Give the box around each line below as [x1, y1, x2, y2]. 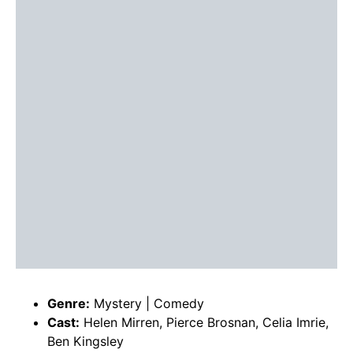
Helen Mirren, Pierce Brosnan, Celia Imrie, [80, 314, 329, 331]
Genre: [47, 295, 90, 312]
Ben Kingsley [47, 333, 124, 350]
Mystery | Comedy [90, 295, 204, 312]
